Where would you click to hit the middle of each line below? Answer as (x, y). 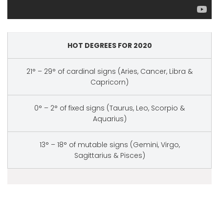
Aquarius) (109, 119)
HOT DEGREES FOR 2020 (109, 45)
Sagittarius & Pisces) (109, 155)
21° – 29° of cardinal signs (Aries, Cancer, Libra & (109, 71)
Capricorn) (109, 82)
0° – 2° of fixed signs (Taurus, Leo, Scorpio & (109, 108)
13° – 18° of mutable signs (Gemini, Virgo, (109, 145)
